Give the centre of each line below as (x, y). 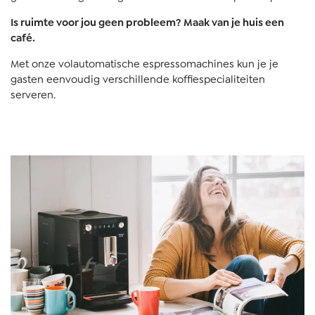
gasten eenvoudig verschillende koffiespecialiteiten (138, 79)
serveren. (33, 95)
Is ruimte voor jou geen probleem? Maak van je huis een (147, 22)
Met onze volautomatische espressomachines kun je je (144, 64)
